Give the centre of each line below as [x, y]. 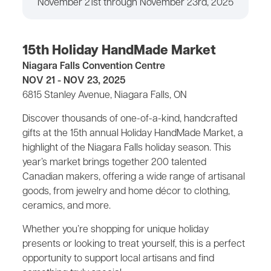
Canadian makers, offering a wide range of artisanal [134, 177]
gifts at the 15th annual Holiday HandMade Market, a [133, 134]
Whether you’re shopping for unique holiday [116, 230]
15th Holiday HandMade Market [119, 51]
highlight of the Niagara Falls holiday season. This [127, 148]
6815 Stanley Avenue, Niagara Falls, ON [105, 96]
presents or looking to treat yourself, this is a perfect [134, 244]
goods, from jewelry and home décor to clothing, [126, 192]
